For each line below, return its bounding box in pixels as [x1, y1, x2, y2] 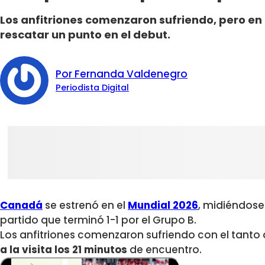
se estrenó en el [43, 198, 125, 213]
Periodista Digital [56, 82, 130, 94]
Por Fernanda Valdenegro [56, 67, 188, 82]
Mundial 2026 [128, 198, 198, 213]
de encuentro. [127, 243, 202, 257]
